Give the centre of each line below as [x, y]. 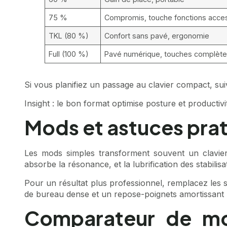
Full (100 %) [69, 54]
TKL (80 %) [69, 36]
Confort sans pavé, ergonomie [157, 36]
